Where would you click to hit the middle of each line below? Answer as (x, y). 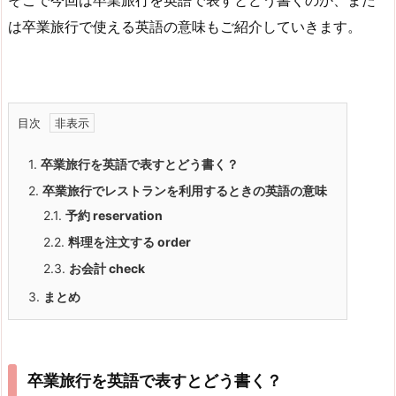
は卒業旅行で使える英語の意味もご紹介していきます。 (185, 26)
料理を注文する (113, 242)
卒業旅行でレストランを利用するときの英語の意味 (185, 191)
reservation (128, 216)
